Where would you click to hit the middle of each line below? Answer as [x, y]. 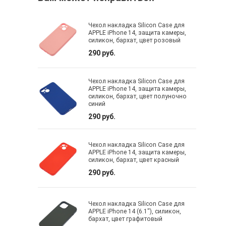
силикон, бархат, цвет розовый [135, 41]
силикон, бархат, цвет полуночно [138, 97]
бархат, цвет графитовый [126, 219]
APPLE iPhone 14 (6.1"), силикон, [135, 211]
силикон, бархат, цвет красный [134, 160]
